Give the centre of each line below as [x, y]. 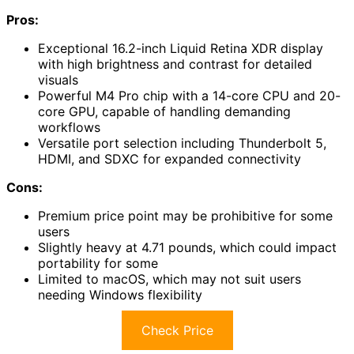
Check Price [177, 331]
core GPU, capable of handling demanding [164, 112]
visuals [58, 80]
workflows [69, 128]
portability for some [98, 264]
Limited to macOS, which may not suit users [169, 279]
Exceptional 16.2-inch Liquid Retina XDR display [181, 49]
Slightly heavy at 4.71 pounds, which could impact [187, 248]
